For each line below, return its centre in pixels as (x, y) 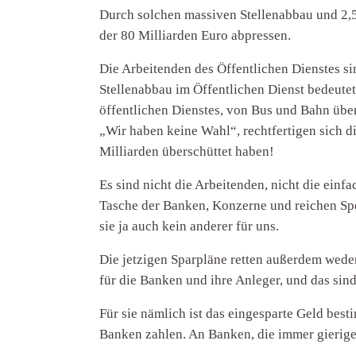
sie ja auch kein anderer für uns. (190, 226)
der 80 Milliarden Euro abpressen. (195, 35)
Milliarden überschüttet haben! (187, 151)
